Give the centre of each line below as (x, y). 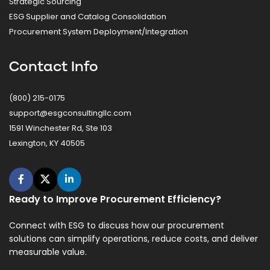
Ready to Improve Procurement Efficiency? (115, 199)
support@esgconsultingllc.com (70, 113)
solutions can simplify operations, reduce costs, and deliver (133, 239)
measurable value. (48, 252)
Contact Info (54, 67)
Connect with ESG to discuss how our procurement (117, 226)
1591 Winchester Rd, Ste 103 (61, 128)
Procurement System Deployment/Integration (99, 32)
